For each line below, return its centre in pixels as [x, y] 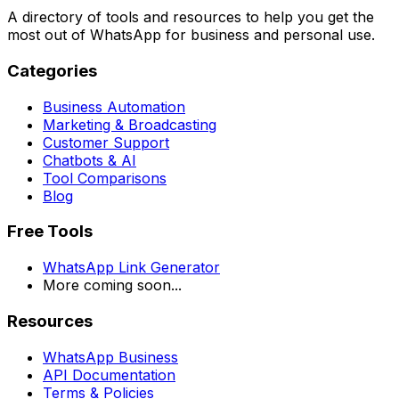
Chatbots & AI [90, 160]
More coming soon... [112, 285]
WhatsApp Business [110, 357]
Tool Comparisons [105, 178]
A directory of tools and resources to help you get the [191, 17]
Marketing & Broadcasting [130, 124]
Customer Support [106, 142]
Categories [52, 71]
